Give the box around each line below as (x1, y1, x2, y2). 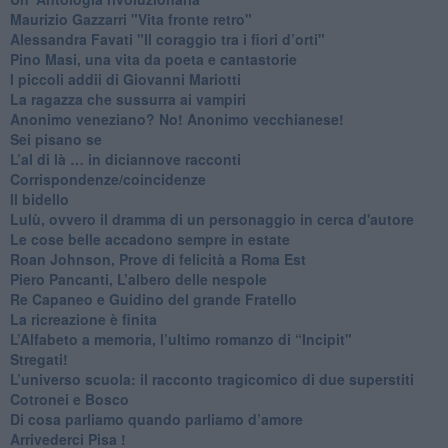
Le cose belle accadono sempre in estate (9, 228, 290, 249)
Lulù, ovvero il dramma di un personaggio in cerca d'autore (9, 208, 414, 229)
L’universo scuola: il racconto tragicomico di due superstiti (9, 368, 414, 389)
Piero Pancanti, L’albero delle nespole (9, 268, 267, 289)
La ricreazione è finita (9, 308, 157, 329)
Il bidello (9, 188, 69, 209)
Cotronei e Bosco (9, 388, 129, 409)
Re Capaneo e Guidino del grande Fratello (9, 288, 297, 309)
